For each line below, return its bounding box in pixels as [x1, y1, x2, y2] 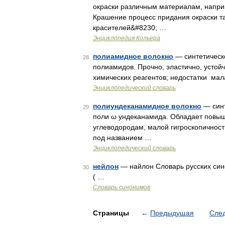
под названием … [93, 134, 152, 142]
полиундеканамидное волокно [93, 102, 201, 110]
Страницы [93, 209, 131, 217]
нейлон [93, 162, 119, 170]
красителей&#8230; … [93, 24, 166, 32]
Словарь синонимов [93, 184, 150, 191]
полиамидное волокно [93, 52, 173, 60]
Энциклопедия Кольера [93, 35, 160, 42]
